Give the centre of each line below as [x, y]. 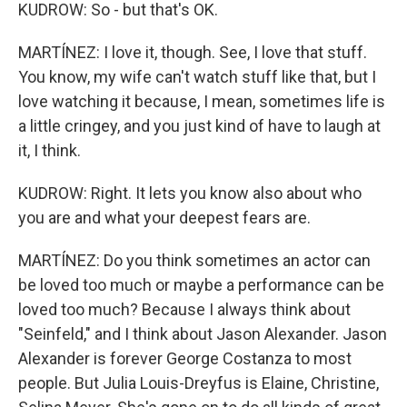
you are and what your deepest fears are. [164, 218]
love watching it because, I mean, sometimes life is [202, 101]
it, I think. [50, 150]
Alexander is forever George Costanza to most [185, 358]
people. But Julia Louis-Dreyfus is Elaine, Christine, [199, 383]
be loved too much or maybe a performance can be [201, 285]
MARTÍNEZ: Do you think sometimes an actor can [194, 260]
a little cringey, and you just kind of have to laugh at [199, 126]
